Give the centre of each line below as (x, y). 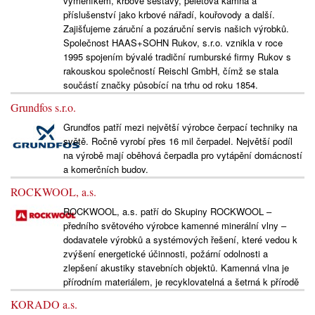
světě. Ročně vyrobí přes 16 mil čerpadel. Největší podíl (178, 141)
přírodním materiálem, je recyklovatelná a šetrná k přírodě (181, 282)
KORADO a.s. (44, 304)
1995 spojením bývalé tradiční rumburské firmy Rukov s (177, 57)
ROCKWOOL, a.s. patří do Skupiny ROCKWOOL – (167, 212)
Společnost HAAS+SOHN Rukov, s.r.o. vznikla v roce (173, 43)
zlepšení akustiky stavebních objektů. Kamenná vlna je (176, 268)
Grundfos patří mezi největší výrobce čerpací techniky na (180, 127)
